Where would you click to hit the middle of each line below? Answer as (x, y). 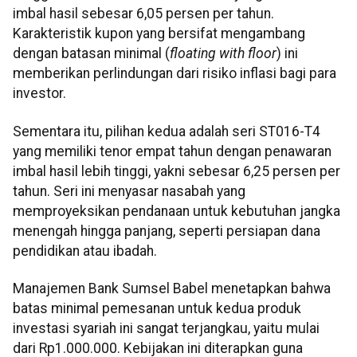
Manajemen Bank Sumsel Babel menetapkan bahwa (172, 289)
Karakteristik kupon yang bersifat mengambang (159, 34)
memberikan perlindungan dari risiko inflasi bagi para (175, 74)
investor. (39, 94)
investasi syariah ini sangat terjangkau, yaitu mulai (166, 329)
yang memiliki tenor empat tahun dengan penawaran (172, 151)
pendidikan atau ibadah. (85, 251)
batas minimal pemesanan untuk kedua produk (157, 309)
